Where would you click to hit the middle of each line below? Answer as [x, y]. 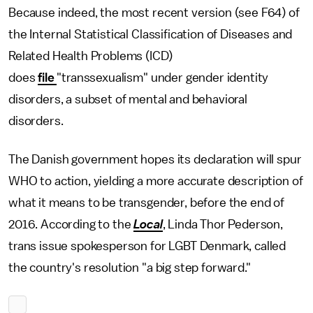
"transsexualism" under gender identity [163, 78]
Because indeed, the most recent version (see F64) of [154, 13]
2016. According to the [71, 224]
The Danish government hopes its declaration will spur [155, 159]
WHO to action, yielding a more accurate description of [156, 181]
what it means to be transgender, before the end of [146, 203]
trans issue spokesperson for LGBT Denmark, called [147, 246]
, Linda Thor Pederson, [223, 224]
